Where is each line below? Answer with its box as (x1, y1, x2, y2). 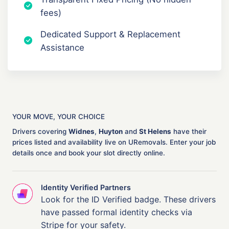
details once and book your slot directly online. (12, 148, 165, 157)
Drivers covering (12, 127, 68, 135)
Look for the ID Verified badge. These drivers (41, 194, 216, 204)
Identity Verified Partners (41, 182, 131, 192)
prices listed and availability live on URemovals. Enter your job (12, 138, 216, 146)
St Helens (139, 127, 171, 135)
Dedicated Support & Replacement (40, 29, 180, 39)
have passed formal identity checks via (41, 207, 192, 217)
